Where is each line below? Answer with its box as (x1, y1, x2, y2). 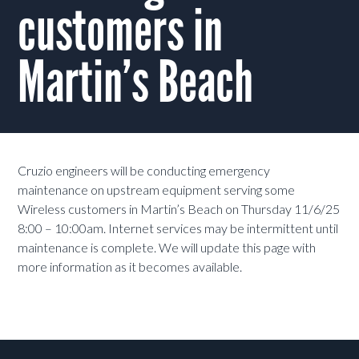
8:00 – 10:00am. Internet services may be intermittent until (18, 220, 339, 236)
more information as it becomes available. (18, 259, 243, 275)
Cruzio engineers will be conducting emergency (18, 163, 271, 179)
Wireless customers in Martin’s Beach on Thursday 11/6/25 (18, 201, 341, 217)
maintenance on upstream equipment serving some (18, 182, 296, 198)
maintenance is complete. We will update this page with (18, 240, 317, 256)
